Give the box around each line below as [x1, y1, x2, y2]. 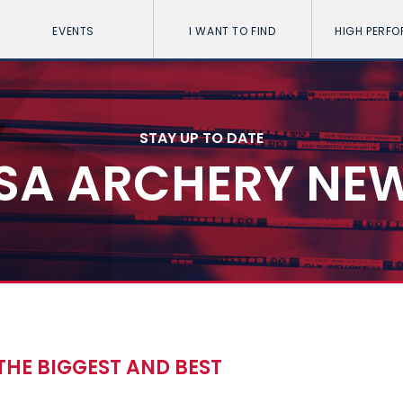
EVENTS [52, 23, 94, 39]
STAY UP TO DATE [139, 127, 264, 148]
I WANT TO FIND [189, 23, 276, 39]
